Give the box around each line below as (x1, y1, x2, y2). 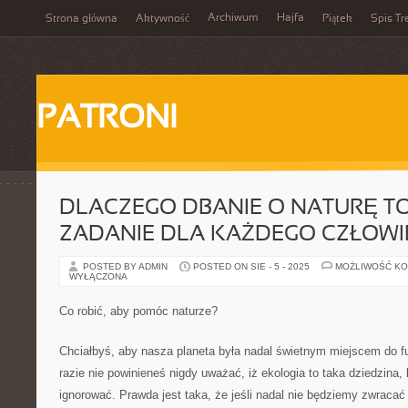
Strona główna (46, 14, 117, 25)
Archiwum (208, 13, 259, 24)
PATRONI (36, 104, 177, 135)
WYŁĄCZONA (69, 271, 127, 281)
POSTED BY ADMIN (83, 261, 170, 271)
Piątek (322, 14, 352, 25)
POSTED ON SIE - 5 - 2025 (193, 261, 310, 271)
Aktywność (136, 14, 189, 25)
